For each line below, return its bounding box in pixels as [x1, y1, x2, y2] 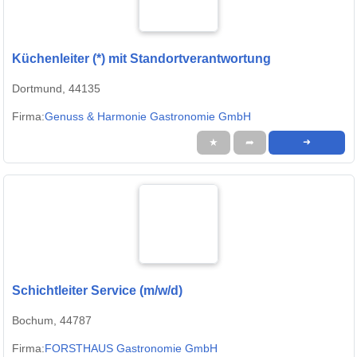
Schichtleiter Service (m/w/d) [12, 284, 182, 298]
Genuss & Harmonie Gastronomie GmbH [45, 110, 251, 124]
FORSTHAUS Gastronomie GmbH [45, 342, 218, 355]
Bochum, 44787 [12, 314, 92, 328]
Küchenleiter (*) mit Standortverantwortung [12, 52, 271, 66]
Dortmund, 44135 [12, 82, 100, 96]
